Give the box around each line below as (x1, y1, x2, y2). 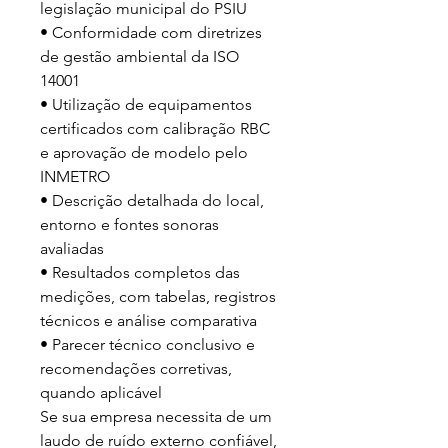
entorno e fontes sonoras (40, 215, 219, 234)
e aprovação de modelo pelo (40, 143, 248, 162)
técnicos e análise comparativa (40, 311, 257, 330)
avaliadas (40, 239, 104, 258)
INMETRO (40, 167, 110, 186)
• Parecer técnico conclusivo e (40, 335, 255, 354)
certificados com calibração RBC (40, 119, 270, 138)
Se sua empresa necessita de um (40, 407, 272, 426)
